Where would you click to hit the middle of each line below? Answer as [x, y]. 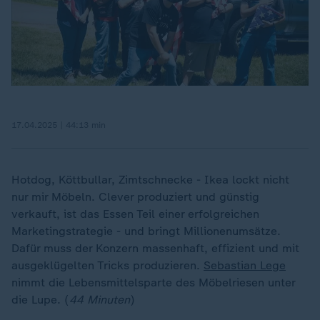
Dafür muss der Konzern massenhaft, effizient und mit [155, 248]
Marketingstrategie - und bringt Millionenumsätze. [146, 231]
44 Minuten [100, 299]
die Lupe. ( [40, 299]
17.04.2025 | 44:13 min [59, 125]
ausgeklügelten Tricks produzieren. [107, 265]
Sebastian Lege [245, 265]
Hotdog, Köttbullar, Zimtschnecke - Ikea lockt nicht [150, 179]
